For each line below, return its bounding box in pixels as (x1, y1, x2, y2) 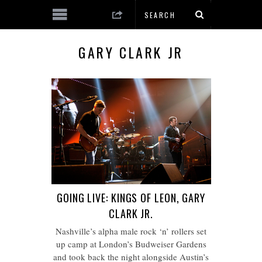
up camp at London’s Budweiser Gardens (56, 238, 206, 250)
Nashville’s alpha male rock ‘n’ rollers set (56, 225, 206, 237)
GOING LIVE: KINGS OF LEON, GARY (57, 190, 205, 206)
